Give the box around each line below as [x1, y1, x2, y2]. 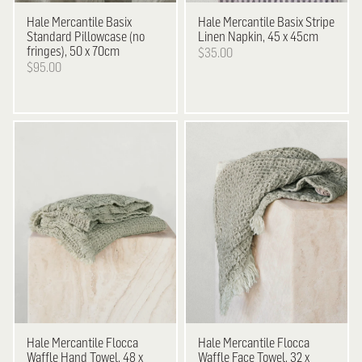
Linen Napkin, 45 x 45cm [198, 27, 319, 44]
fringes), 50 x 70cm [27, 42, 120, 59]
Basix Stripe [275, 13, 335, 30]
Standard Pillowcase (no [27, 27, 145, 44]
